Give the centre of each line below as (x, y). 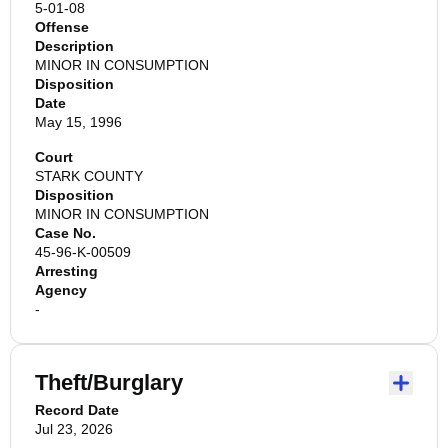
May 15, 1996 (78, 122)
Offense (62, 27)
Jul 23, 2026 (74, 429)
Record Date (77, 410)
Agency (61, 290)
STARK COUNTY (89, 176)
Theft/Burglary (109, 382)
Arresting (66, 271)
